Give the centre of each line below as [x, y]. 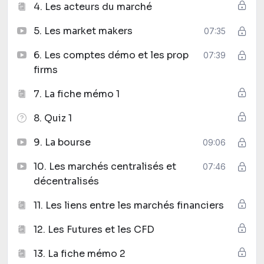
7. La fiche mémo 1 [77, 94]
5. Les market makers [83, 31]
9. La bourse [62, 142]
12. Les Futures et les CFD [94, 229]
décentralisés [66, 181]
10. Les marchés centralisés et [105, 166]
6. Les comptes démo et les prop [111, 55]
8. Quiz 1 [53, 118]
